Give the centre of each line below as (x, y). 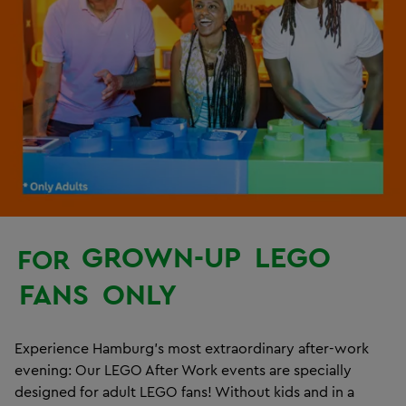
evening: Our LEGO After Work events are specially (183, 369)
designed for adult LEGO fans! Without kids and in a (184, 391)
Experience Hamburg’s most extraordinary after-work (192, 348)
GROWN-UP (161, 256)
